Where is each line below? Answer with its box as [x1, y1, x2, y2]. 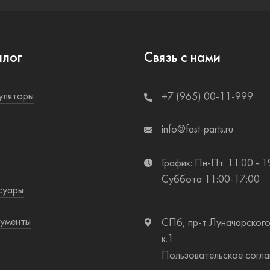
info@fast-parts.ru [162, 124, 233, 135]
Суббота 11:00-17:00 [162, 174, 260, 185]
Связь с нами [144, 51, 221, 65]
